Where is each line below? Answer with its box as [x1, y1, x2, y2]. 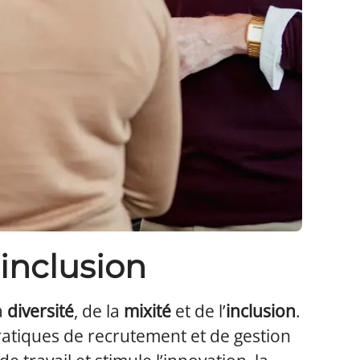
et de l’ [171, 300, 226, 322]
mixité [120, 300, 171, 322]
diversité [7, 300, 74, 322]
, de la [74, 300, 120, 322]
